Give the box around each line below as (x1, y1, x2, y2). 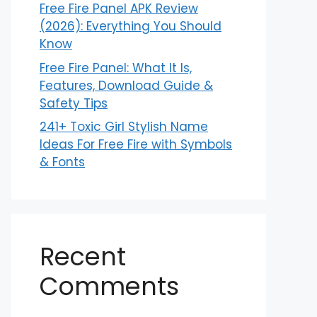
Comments (40, 269, 179, 304)
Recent (40, 239, 126, 274)
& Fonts (40, 154, 85, 171)
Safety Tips (40, 94, 108, 112)
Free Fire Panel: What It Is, (40, 59, 192, 76)
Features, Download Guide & (40, 76, 213, 94)
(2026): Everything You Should (40, 18, 221, 35)
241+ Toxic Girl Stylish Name (40, 118, 208, 135)
